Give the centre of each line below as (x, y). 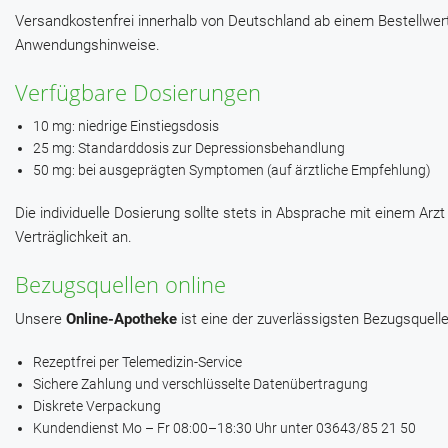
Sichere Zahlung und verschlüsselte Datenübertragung (200, 384)
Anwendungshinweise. (87, 45)
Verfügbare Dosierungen (138, 92)
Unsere (40, 319)
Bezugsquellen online (120, 284)
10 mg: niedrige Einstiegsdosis (125, 126)
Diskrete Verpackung (96, 406)
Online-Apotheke (121, 319)
